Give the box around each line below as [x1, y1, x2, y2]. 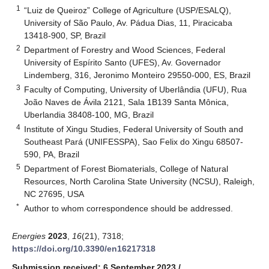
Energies [12, 231, 46, 241]
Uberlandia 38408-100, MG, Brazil [24, 109, 154, 119]
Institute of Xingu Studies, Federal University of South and [24, 124, 244, 134]
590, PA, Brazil [24, 149, 80, 159]
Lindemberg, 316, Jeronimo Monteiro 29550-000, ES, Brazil [24, 70, 251, 80]
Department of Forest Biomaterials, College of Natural [24, 163, 229, 174]
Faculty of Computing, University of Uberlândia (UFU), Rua [24, 84, 247, 94]
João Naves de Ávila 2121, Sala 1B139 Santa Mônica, [24, 97, 229, 107]
